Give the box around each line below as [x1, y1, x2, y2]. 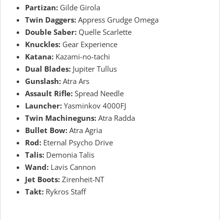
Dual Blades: [25, 64, 71, 74]
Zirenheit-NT [60, 174, 104, 184]
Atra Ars [61, 76, 89, 86]
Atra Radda [96, 113, 135, 123]
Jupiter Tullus [71, 64, 117, 74]
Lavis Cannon [49, 162, 96, 172]
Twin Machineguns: [25, 113, 96, 123]
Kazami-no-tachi [54, 52, 110, 61]
